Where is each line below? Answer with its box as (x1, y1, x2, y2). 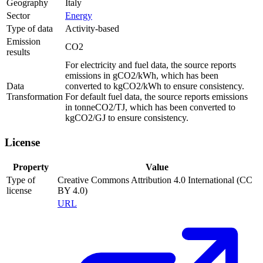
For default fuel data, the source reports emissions (65, 92, 248, 102)
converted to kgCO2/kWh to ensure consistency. (65, 81, 244, 92)
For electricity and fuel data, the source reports (65, 60, 236, 70)
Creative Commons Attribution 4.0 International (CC (58, 174, 252, 185)
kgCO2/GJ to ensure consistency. (65, 113, 188, 123)
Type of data (6, 23, 53, 34)
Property (13, 161, 49, 172)
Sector (6, 11, 30, 21)
